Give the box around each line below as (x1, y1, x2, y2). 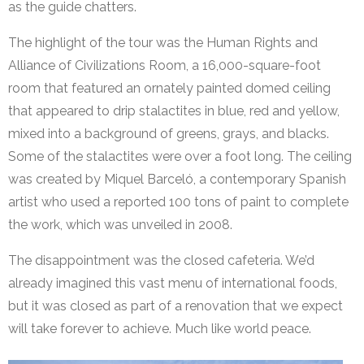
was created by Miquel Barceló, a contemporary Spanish (8, 171, 346, 188)
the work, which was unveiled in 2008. (8, 217, 232, 233)
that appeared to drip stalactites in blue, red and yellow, (8, 103, 340, 119)
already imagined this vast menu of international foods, (8, 275, 337, 292)
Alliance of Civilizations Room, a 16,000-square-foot (8, 58, 321, 74)
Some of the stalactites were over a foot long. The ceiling (8, 149, 352, 165)
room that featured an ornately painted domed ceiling (8, 80, 331, 97)
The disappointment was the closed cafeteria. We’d (8, 253, 314, 269)
